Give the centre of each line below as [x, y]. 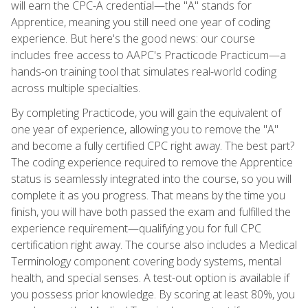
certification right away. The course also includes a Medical [154, 245]
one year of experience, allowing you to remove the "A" [145, 130]
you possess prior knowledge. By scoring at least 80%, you [153, 295]
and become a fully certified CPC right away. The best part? [153, 146]
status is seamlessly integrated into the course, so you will [151, 179]
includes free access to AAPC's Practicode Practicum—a [148, 55]
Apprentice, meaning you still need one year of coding [141, 22]
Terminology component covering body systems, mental [146, 262]
